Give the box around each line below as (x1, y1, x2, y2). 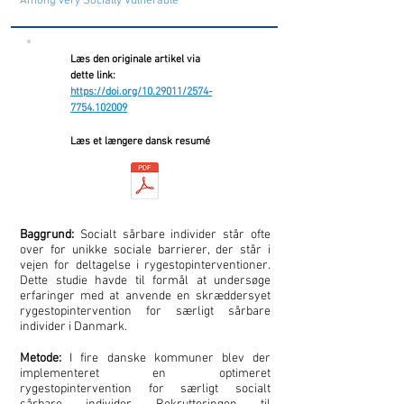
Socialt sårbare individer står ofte (79, 227, 271, 243)
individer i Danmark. (20, 319, 127, 335)
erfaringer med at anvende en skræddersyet (20, 289, 271, 304)
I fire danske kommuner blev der (69, 351, 271, 366)
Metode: (20, 351, 70, 366)
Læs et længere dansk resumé (70, 135, 210, 148)
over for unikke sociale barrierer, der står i (20, 243, 271, 258)
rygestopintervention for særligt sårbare (20, 304, 271, 319)
